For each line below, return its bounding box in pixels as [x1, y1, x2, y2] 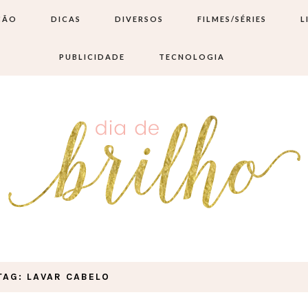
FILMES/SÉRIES [197, 14, 267, 23]
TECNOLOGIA [159, 52, 225, 61]
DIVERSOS [114, 14, 164, 23]
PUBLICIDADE [59, 52, 125, 61]
